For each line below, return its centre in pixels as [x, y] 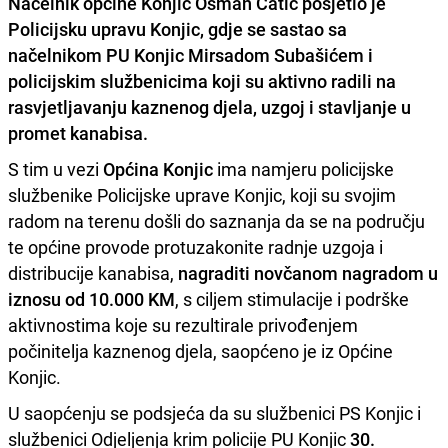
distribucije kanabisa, [93, 272]
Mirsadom [229, 54]
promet [39, 132]
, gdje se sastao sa [273, 28]
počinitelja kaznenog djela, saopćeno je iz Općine [200, 350]
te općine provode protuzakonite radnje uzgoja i [195, 246]
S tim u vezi [55, 168]
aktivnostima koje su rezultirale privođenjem [183, 324]
